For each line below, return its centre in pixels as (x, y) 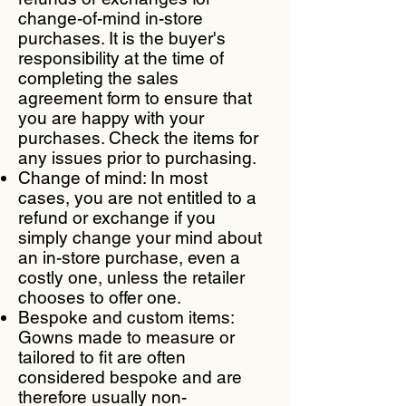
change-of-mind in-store (111, 18)
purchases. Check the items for (138, 137)
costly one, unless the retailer (131, 277)
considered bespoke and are (130, 377)
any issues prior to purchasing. (140, 157)
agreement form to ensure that (135, 97)
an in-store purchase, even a (129, 257)
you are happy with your (111, 117)
